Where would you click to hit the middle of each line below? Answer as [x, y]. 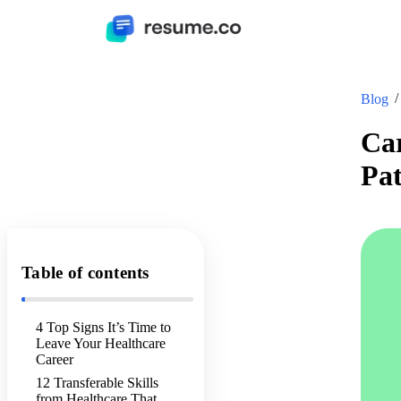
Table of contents [85, 273]
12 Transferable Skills [97, 383]
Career [55, 360]
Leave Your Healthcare [101, 344]
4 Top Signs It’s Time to [103, 328]
